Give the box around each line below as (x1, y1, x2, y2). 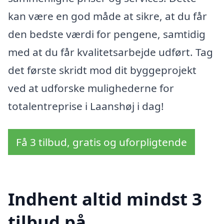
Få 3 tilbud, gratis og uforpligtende (16, 134, 187, 149)
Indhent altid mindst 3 (8, 186, 202, 210)
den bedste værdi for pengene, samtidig (8, 27, 205, 41)
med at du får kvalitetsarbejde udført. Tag (8, 45, 213, 59)
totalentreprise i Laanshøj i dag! (8, 99, 164, 113)
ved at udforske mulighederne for (8, 81, 174, 95)
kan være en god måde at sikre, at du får (8, 9, 207, 23)
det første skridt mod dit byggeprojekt (8, 63, 196, 77)
